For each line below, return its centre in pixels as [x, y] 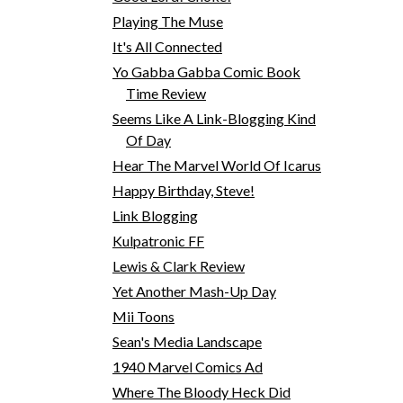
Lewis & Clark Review [178, 265]
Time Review [166, 93]
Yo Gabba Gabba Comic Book [206, 71]
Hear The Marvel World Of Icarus [216, 165]
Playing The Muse [167, 21]
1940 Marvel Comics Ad [187, 366]
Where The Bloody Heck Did [201, 391]
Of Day [148, 139]
